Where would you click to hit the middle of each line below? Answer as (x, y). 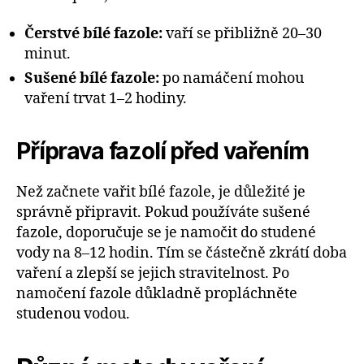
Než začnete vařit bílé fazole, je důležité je (161, 193)
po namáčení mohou (232, 79)
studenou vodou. (73, 314)
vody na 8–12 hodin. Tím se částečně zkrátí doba (182, 253)
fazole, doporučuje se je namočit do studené (166, 233)
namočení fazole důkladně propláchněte (157, 294)
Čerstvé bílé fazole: (93, 34)
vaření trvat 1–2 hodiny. (106, 99)
